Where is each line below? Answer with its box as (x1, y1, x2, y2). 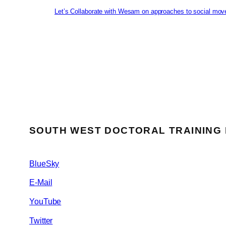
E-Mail (29, 178, 52, 187)
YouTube (29, 197, 62, 206)
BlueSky (29, 159, 60, 168)
